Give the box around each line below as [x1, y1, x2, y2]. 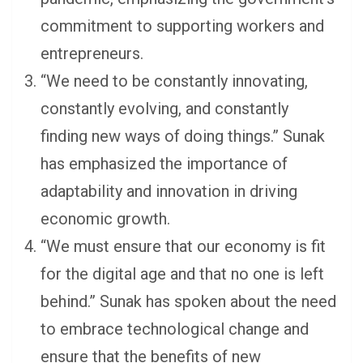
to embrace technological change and [41, 319, 309, 340]
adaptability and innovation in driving [41, 181, 297, 202]
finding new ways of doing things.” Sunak [41, 126, 325, 147]
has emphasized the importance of [41, 154, 288, 174]
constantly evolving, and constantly [41, 99, 288, 119]
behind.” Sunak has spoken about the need [41, 292, 336, 312]
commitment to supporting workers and [41, 16, 324, 36]
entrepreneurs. [41, 44, 143, 64]
